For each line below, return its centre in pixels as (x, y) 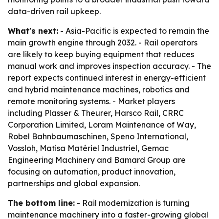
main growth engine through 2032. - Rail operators (103, 43)
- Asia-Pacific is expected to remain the (134, 31)
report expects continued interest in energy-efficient (107, 78)
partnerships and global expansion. (74, 183)
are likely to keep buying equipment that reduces (101, 54)
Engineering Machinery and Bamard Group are (97, 160)
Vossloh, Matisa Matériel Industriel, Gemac (88, 148)
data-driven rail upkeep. (54, 11)
